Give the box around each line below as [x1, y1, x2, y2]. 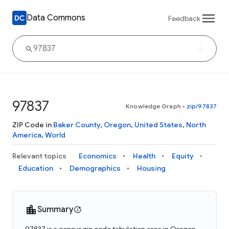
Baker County [53, 120, 100, 129]
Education [18, 164, 53, 173]
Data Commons [27, 12, 85, 23]
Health [133, 151, 155, 161]
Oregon [104, 120, 131, 129]
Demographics [70, 164, 121, 173]
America [12, 130, 41, 140]
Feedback [168, 13, 200, 23]
